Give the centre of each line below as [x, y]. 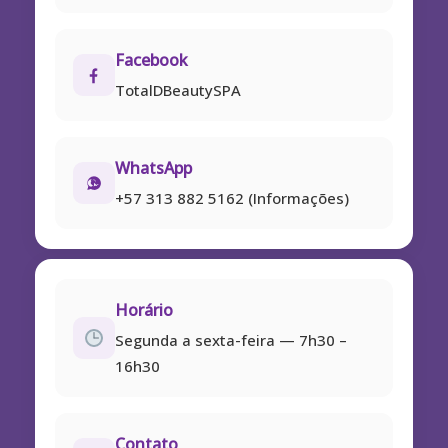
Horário [144, 310]
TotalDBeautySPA [178, 90]
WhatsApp [153, 168]
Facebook [151, 60]
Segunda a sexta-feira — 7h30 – [231, 340]
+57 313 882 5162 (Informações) [232, 198]
